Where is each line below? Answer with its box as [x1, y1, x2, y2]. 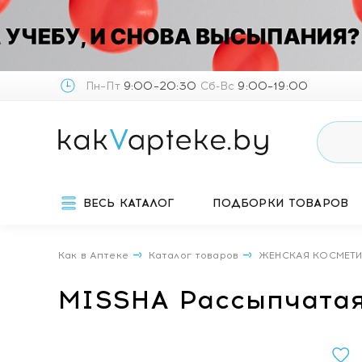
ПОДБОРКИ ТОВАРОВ [212, 196, 349, 210]
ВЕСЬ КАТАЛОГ [83, 196, 174, 210]
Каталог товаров [148, 250, 239, 261]
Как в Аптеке [58, 250, 128, 261]
